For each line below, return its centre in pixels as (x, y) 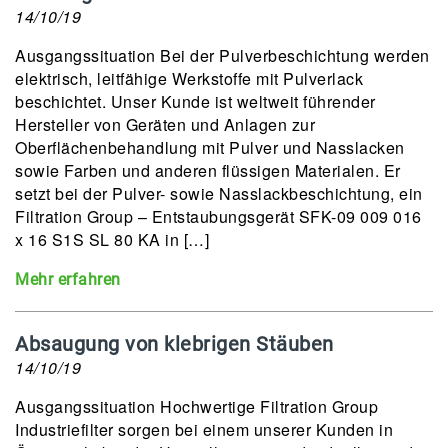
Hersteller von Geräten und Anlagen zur (165, 124)
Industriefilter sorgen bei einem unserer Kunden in (204, 429)
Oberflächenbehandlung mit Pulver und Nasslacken (210, 147)
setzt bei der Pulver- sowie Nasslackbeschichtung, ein (219, 193)
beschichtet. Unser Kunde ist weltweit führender (195, 101)
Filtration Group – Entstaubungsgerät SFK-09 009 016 (218, 216)
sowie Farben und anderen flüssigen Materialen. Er (208, 170)
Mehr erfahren (68, 279)
